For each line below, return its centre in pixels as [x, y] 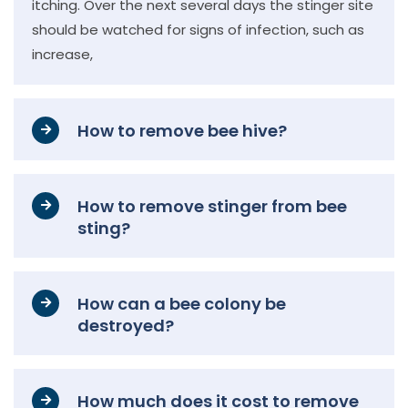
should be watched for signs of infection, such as [198, 29]
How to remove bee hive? [182, 130]
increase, [62, 54]
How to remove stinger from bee [212, 206]
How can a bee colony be [182, 303]
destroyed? [126, 325]
